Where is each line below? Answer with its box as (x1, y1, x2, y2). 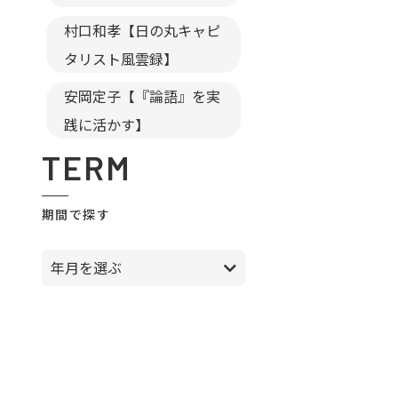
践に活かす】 (64, 114, 149, 135)
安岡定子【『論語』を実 (64, 85, 220, 107)
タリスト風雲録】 (64, 48, 178, 69)
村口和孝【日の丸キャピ (64, 20, 220, 41)
